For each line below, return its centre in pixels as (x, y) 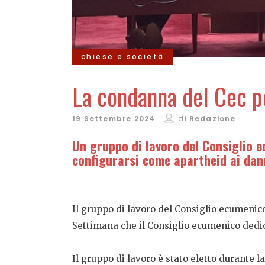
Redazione (212, 119)
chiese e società (123, 56)
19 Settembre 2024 (114, 119)
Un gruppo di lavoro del (137, 146)
